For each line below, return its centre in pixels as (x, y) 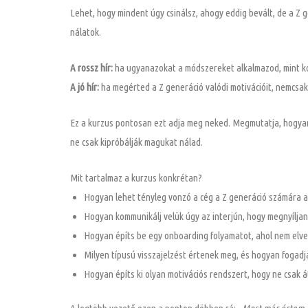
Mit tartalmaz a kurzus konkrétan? (136, 177)
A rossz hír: (91, 67)
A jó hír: (85, 87)
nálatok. (86, 32)
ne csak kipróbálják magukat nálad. (136, 142)
